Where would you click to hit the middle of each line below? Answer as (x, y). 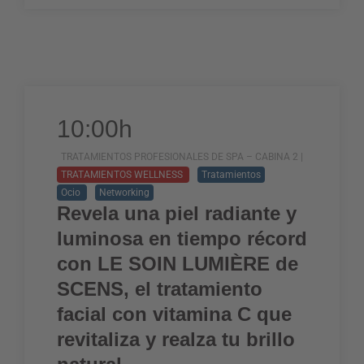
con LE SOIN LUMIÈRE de (178, 264)
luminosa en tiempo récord (182, 238)
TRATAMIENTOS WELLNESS (123, 175)
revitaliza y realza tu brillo (176, 339)
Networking (124, 193)
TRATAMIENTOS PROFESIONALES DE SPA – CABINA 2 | (182, 157)
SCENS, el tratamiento (160, 289)
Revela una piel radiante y (177, 213)
